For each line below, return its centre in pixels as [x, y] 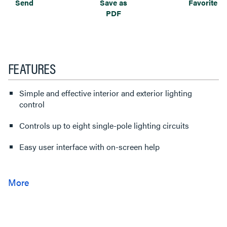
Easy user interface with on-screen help [89, 147]
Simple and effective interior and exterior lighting [106, 93]
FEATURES [32, 68]
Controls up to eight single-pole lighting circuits [104, 125]
